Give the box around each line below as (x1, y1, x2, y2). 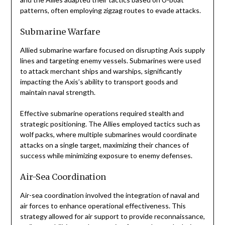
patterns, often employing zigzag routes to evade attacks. (20, 6, 201, 15)
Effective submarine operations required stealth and (20, 109, 184, 118)
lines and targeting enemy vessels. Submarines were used (20, 56, 201, 65)
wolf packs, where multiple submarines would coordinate (20, 130, 197, 139)
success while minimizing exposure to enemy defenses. (20, 151, 192, 160)
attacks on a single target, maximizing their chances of (20, 141, 189, 150)
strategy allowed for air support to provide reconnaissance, (20, 212, 205, 221)
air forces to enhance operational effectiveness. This (20, 201, 186, 210)
